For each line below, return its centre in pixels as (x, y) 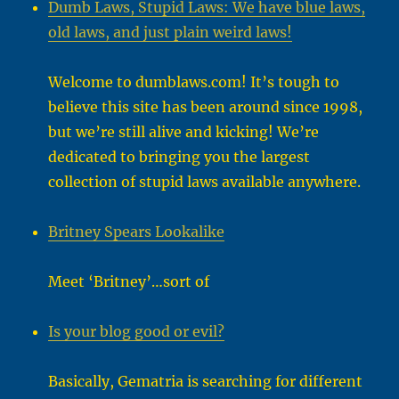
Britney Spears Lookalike (137, 232)
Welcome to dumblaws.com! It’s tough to (194, 82)
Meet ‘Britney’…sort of (129, 282)
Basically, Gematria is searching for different (206, 382)
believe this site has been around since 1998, (206, 107)
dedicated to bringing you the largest (179, 157)
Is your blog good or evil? (137, 332)
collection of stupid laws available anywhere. (205, 182)
